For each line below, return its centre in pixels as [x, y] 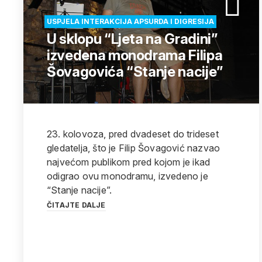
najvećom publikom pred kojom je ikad [129, 162]
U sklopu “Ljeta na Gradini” [132, 39]
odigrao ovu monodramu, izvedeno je [127, 176]
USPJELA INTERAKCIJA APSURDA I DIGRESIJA [130, 21]
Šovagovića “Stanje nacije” [135, 72]
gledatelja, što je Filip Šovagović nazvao [134, 148]
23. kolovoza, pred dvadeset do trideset [133, 134]
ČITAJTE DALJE [76, 205]
